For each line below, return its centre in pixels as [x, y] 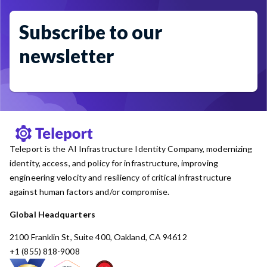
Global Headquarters [52, 214]
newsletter [66, 55]
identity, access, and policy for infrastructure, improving [114, 163]
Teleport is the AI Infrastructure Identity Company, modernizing [131, 148]
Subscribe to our [91, 32]
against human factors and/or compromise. [91, 191]
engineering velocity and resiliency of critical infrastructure [121, 177]
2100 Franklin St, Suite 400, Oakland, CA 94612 [98, 237]
